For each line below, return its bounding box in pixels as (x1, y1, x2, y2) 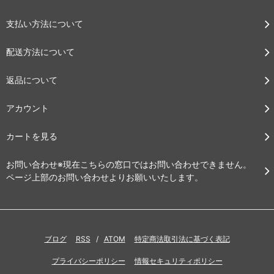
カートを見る (6, 130, 57, 141)
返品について (6, 74, 57, 85)
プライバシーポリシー (51, 256, 125, 265)
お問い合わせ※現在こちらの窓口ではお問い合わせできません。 (6, 158, 251, 169)
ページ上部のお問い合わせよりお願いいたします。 (6, 171, 203, 182)
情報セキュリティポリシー (134, 256, 223, 265)
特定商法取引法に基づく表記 (134, 234, 230, 243)
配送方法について (6, 46, 75, 57)
